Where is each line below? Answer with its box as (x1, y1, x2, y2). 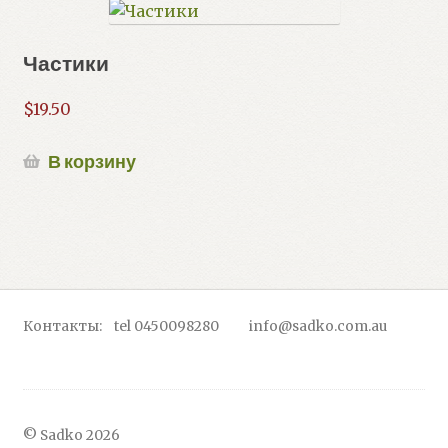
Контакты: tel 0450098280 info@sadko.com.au (22, 317, 387, 335)
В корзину (47, 151, 136, 173)
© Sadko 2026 (22, 427, 120, 445)
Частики (22, 50, 109, 76)
